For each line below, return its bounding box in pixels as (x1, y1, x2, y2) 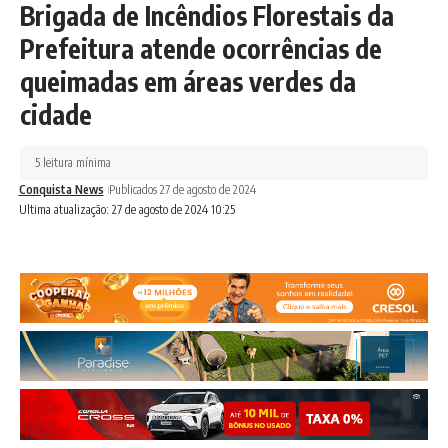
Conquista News (18, 181, 104, 197)
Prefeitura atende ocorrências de (20, 31, 382, 65)
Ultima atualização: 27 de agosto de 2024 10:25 (18, 201, 235, 217)
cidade (20, 97, 92, 131)
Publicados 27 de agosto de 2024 (108, 181, 256, 197)
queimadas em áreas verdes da (20, 64, 356, 98)
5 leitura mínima (35, 154, 111, 170)
